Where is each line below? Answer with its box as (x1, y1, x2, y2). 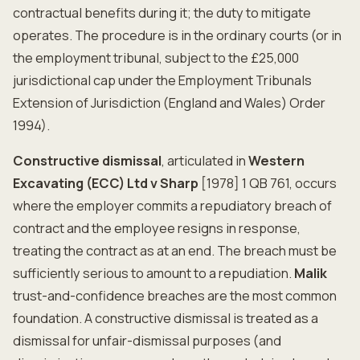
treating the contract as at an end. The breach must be (13, 242, 337, 260)
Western (248, 152, 305, 170)
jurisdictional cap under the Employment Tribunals (13, 72, 312, 89)
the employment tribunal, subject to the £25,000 (13, 49, 299, 67)
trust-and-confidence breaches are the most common (13, 287, 337, 305)
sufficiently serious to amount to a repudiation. (13, 264, 294, 282)
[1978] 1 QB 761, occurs (198, 174, 337, 192)
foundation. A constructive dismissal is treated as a (13, 309, 318, 327)
